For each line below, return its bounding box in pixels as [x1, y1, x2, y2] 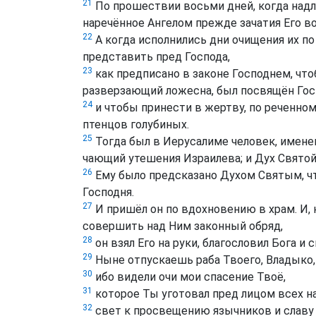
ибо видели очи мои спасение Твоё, [92, 270, 286, 284]
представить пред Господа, [83, 50, 230, 64]
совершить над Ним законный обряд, [83, 219, 283, 233]
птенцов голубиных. [83, 118, 189, 132]
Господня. [83, 186, 134, 200]
